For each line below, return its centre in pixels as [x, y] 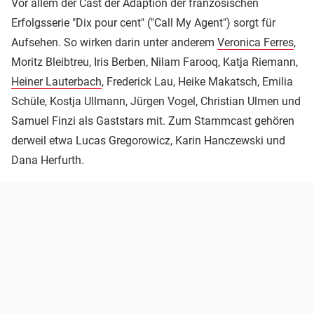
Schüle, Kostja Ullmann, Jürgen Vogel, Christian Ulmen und [156, 102]
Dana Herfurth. [48, 161]
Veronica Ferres [255, 43]
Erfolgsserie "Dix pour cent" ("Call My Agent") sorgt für [143, 23]
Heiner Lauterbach [56, 82]
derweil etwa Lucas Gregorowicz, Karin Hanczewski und [148, 141]
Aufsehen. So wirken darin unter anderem [114, 43]
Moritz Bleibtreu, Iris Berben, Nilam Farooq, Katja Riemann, [155, 62]
